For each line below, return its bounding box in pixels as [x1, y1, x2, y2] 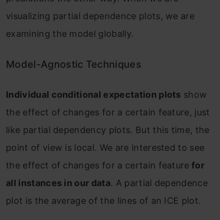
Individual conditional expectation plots [6, 89, 181, 100]
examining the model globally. [6, 28, 134, 39]
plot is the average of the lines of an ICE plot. [6, 195, 201, 206]
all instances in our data [6, 177, 111, 188]
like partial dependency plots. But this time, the [6, 124, 210, 135]
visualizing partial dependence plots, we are [6, 10, 195, 21]
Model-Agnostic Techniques [6, 58, 141, 70]
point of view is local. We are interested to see [6, 142, 205, 153]
